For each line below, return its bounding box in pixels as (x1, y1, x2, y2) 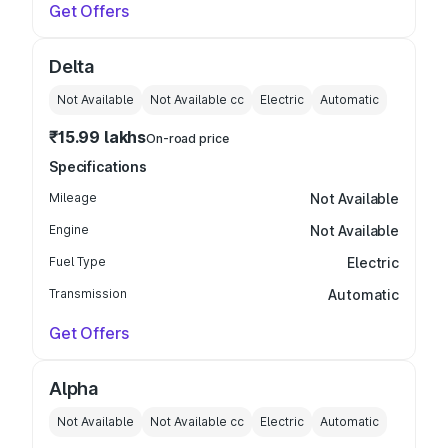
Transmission (49, 286, 127, 301)
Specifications (49, 158, 148, 175)
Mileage (49, 190, 97, 205)
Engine (49, 222, 89, 237)
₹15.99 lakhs (49, 127, 147, 147)
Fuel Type (49, 254, 106, 269)
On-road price (146, 131, 229, 146)
